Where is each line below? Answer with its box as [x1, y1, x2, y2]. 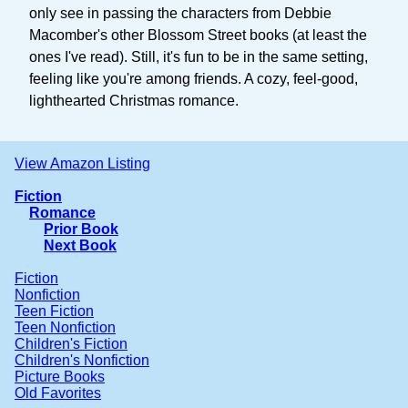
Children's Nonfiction [15, 352, 149, 368]
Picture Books [15, 368, 105, 384]
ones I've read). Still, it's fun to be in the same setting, [29, 48, 368, 65]
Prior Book [44, 220, 118, 237]
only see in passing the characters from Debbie [29, 5, 331, 21]
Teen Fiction [15, 302, 94, 319]
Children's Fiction [15, 335, 127, 352]
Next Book [44, 237, 117, 253]
